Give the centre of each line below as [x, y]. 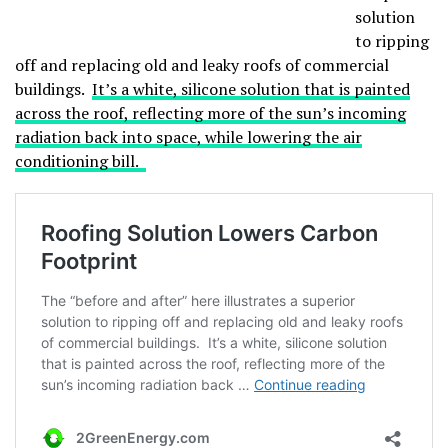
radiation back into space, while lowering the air [188, 137]
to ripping [392, 41]
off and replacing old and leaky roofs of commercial [202, 65]
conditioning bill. [80, 161]
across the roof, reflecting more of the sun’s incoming [210, 113]
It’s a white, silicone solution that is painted [251, 89]
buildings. [53, 89]
